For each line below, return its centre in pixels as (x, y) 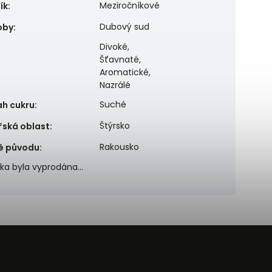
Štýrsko (115, 125)
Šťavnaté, (120, 59)
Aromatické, (125, 72)
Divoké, (114, 46)
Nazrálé (115, 85)
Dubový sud (124, 26)
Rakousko (119, 147)
